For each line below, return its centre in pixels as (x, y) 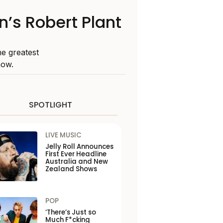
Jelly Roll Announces (79, 147)
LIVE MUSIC (63, 135)
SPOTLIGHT (50, 105)
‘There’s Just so (70, 212)
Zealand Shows (71, 169)
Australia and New (76, 162)
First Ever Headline (76, 154)
